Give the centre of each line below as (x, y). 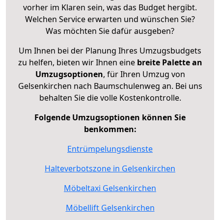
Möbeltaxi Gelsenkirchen (110, 188)
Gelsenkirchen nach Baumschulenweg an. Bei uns (110, 86)
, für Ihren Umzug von (144, 74)
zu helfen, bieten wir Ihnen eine (77, 62)
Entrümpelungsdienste (110, 149)
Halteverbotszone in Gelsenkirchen (110, 168)
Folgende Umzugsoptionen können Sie (110, 117)
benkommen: (110, 129)
